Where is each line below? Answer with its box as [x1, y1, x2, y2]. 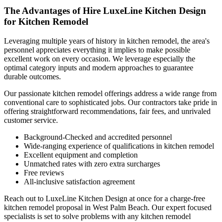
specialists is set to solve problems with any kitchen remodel [4, 212, 191, 221]
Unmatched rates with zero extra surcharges [24, 159, 160, 168]
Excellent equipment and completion [24, 150, 138, 159]
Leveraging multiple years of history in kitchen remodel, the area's [4, 36, 210, 45]
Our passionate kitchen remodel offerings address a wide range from [4, 89, 217, 98]
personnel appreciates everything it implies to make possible [4, 45, 190, 54]
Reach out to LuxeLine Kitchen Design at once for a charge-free [4, 194, 205, 203]
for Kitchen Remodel [4, 16, 88, 27]
